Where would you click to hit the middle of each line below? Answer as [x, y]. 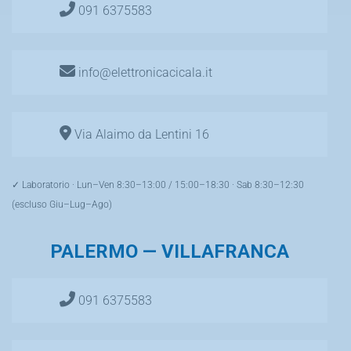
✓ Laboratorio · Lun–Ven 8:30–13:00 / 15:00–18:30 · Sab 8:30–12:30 [158, 185]
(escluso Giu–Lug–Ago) [62, 204]
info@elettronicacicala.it [144, 72]
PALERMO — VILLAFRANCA [170, 251]
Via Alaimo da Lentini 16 [140, 134]
